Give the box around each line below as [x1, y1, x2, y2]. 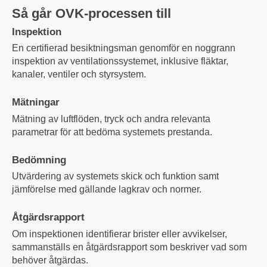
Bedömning [12, 154, 66, 166]
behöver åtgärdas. [12, 254, 88, 265]
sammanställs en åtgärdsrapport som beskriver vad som [12, 241, 247, 252]
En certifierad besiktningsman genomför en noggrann [12, 43, 235, 54]
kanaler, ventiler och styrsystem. [12, 69, 146, 80]
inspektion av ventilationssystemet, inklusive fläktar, [12, 56, 228, 67]
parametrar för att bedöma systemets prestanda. [12, 126, 212, 137]
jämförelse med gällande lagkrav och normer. [12, 184, 201, 195]
